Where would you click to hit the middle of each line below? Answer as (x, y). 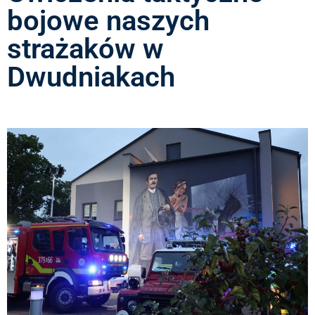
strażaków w (85, 49)
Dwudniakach (91, 77)
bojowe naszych (108, 20)
